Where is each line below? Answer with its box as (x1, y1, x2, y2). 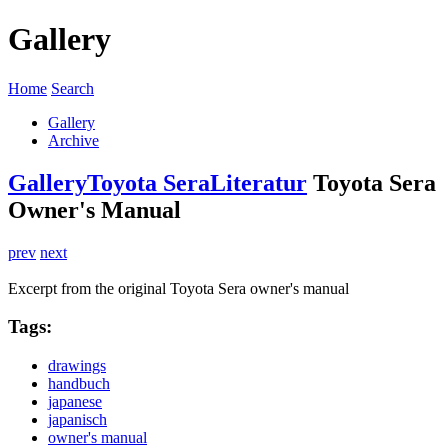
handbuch (48, 375, 110, 393)
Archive (48, 131, 99, 149)
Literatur (210, 169, 307, 196)
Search (51, 79, 94, 97)
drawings (48, 357, 106, 375)
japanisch (48, 411, 107, 429)
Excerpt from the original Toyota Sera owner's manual (8, 279, 349, 297)
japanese (48, 393, 102, 411)
